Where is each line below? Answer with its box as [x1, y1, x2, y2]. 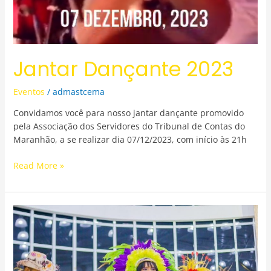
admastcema [52, 86, 105, 98]
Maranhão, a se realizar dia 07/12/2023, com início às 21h [13, 134, 247, 146]
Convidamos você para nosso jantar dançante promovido [13, 107, 244, 119]
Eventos [13, 86, 45, 98]
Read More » [13, 160, 64, 172]
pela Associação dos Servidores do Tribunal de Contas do [13, 120, 245, 132]
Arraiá [12, 205, 38, 217]
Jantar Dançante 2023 [13, 54, 233, 83]
